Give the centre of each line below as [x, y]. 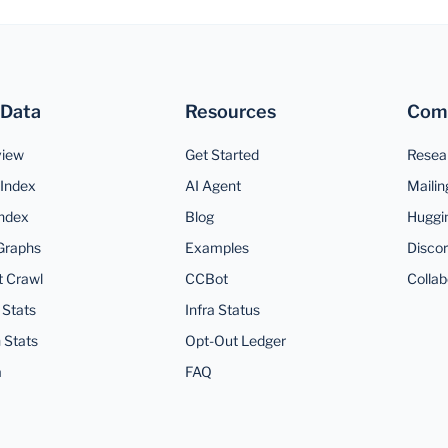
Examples [216, 247]
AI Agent [212, 185]
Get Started [221, 154]
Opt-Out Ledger [235, 340]
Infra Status [222, 309]
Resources [230, 111]
